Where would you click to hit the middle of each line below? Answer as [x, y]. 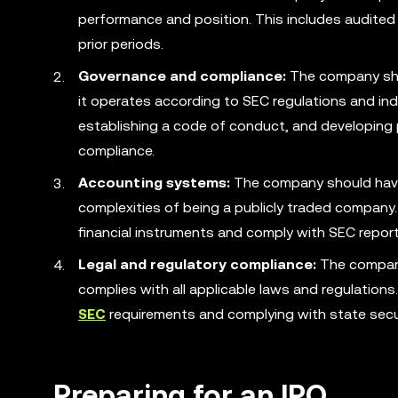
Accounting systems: [154, 183]
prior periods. [121, 44]
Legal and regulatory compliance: [197, 264]
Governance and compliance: [182, 76]
